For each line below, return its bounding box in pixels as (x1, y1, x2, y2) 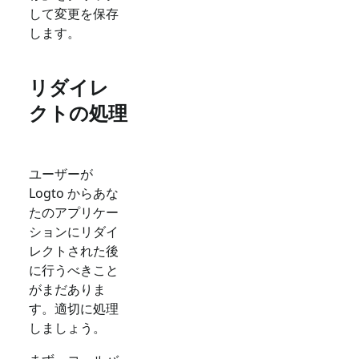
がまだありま (29, 280, 106, 299)
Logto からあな (29, 184, 119, 203)
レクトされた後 (29, 242, 119, 260)
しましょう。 (29, 319, 106, 337)
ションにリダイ (29, 223, 119, 241)
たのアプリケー (29, 204, 119, 222)
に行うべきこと (29, 261, 119, 280)
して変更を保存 (29, 5, 119, 23)
